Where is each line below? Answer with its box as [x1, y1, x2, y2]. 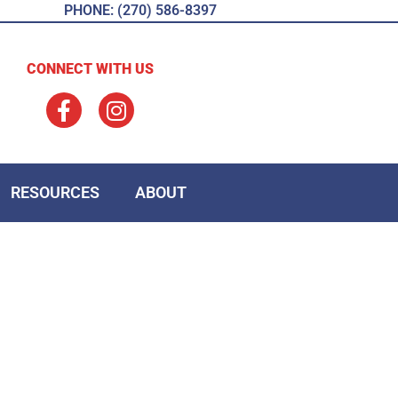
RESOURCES [11, 183, 100, 202]
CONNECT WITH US [27, 60, 154, 77]
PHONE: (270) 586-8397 [64, 2, 217, 19]
